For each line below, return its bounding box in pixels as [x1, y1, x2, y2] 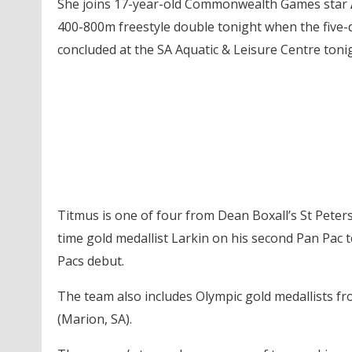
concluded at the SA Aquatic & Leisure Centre [57, 40, 324, 58]
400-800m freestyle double [57, 17, 218, 35]
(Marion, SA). [57, 310, 132, 328]
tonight [217, 17, 262, 35]
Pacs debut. [57, 251, 124, 269]
